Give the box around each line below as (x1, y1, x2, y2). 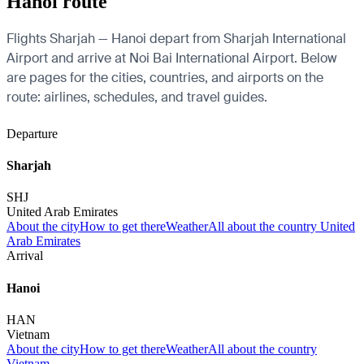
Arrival (6, 249, 43, 263)
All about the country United (208, 219, 355, 234)
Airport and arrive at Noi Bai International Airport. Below (6, 49, 337, 67)
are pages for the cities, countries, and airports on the (6, 68, 323, 86)
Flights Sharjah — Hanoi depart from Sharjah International (6, 29, 346, 47)
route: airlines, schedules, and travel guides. (6, 88, 267, 106)
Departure (6, 126, 58, 141)
